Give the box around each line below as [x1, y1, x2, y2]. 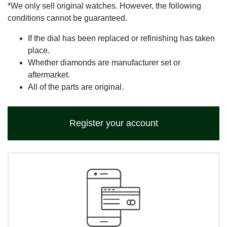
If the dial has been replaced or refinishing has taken [28, 34, 215, 43]
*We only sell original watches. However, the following [8, 2, 201, 11]
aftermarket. [28, 70, 70, 80]
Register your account [69, 118, 158, 129]
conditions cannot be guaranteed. [8, 14, 127, 23]
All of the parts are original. [28, 83, 124, 92]
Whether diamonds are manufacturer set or [28, 58, 180, 67]
